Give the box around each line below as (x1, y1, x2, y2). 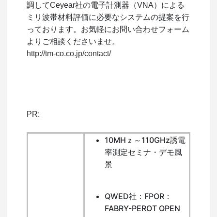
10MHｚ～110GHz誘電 (105, 135, 186, 145)
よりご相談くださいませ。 (27, 37, 120, 46)
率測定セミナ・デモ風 (105, 147, 182, 157)
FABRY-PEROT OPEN (105, 203, 180, 213)
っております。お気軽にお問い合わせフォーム (27, 25, 189, 33)
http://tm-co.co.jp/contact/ (27, 49, 111, 58)
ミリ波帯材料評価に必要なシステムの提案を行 (27, 13, 189, 21)
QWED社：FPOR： (105, 191, 172, 201)
